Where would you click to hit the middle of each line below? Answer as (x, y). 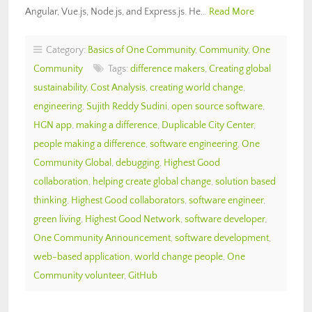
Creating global (240, 69)
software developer (225, 219)
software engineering (194, 144)
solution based (245, 181)
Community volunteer (79, 275)
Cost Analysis (118, 87)
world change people (179, 257)
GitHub (143, 275)
